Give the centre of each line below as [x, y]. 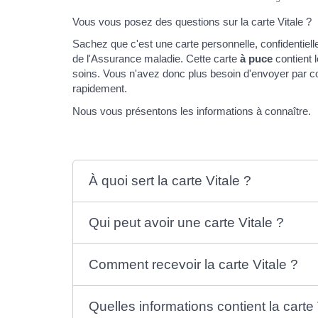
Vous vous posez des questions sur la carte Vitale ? [192, 21]
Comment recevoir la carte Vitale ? [194, 264]
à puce [256, 59]
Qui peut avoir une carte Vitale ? [187, 222]
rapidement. [100, 89]
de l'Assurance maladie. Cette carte [156, 59]
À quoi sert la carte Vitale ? [170, 180]
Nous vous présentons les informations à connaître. [192, 111]
